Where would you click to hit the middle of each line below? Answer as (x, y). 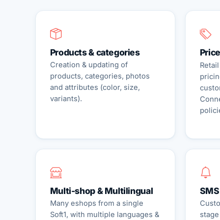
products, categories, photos (100, 76)
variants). (66, 99)
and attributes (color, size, (95, 88)
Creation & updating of (89, 65)
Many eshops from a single (96, 203)
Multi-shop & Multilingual (101, 191)
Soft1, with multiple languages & (104, 214)
